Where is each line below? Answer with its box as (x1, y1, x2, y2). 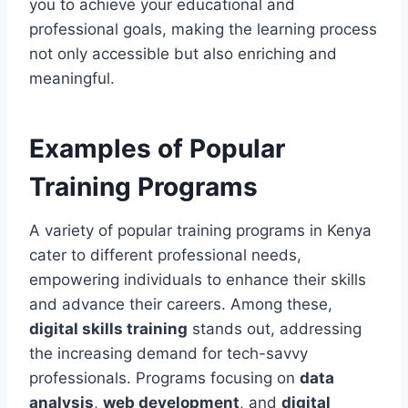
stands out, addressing (188, 319, 362, 338)
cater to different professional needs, (29, 245, 301, 264)
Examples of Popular (29, 132, 285, 164)
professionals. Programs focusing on (29, 368, 300, 387)
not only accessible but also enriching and (29, 44, 337, 63)
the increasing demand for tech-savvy (29, 343, 308, 362)
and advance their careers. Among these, (29, 294, 332, 313)
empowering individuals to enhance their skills (29, 270, 366, 289)
